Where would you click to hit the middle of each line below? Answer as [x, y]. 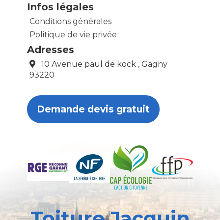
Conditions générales [70, 21]
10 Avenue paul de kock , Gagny [101, 64]
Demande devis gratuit [93, 109]
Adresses [51, 49]
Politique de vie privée [73, 34]
